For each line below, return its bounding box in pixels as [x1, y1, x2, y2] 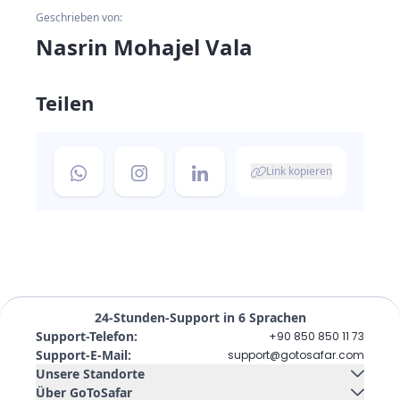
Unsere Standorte [36, 365, 145, 382]
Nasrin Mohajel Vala [36, 32, 253, 62]
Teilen [36, 89, 94, 116]
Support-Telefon [36, 328, 134, 345]
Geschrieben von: [36, 10, 122, 25]
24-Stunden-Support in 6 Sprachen [94, 309, 306, 326]
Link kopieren [265, 163, 332, 179]
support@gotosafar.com [228, 346, 364, 362]
